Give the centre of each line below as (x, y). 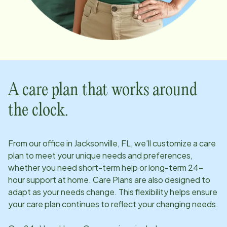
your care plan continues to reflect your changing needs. (113, 204)
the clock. (38, 110)
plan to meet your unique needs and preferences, (100, 155)
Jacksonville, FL (102, 143)
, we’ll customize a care (173, 143)
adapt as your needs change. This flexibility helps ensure (113, 192)
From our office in (41, 143)
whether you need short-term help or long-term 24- (106, 167)
